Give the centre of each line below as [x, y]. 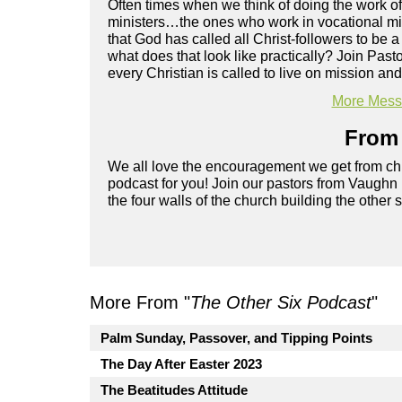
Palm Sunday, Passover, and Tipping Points [236, 338]
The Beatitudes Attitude [174, 390]
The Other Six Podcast [281, 303]
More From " [140, 303]
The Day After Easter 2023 [181, 364]
